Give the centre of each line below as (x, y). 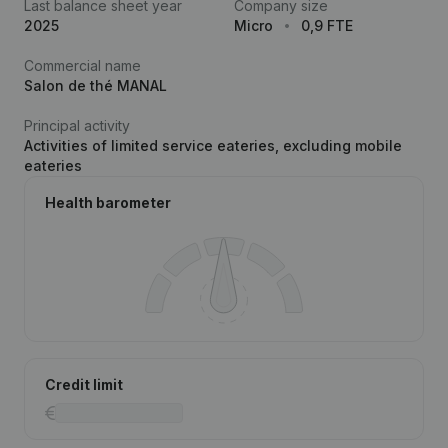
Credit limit (84, 384)
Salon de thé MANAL (95, 85)
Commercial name (82, 65)
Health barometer (108, 202)
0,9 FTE (327, 25)
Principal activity (77, 125)
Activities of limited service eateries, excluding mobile (213, 145)
